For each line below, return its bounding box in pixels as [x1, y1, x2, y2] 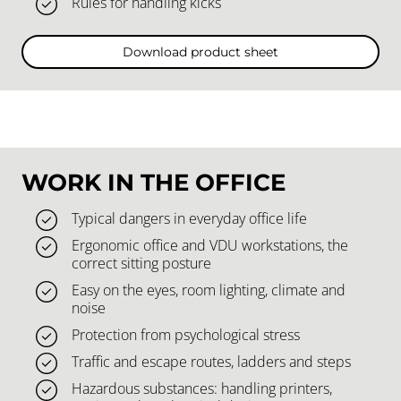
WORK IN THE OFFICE [21, 167, 286, 196]
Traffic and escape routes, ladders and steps [72, 351, 351, 371]
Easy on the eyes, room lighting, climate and [72, 279, 346, 300]
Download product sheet [123, 43, 278, 60]
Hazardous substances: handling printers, [72, 378, 332, 398]
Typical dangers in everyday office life [72, 208, 307, 228]
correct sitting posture [72, 252, 211, 273]
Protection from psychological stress [72, 324, 300, 345]
